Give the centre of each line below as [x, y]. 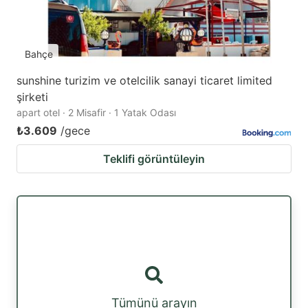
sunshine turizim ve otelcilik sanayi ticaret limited [144, 81]
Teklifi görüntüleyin [154, 159]
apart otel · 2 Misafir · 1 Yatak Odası [96, 113]
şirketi [32, 97]
